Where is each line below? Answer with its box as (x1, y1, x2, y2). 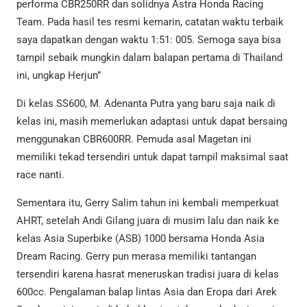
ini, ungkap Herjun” (16, 69, 101, 82)
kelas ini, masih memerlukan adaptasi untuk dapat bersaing (16, 115, 287, 128)
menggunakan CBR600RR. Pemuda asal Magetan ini (16, 133, 251, 146)
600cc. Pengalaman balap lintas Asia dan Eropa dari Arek (16, 286, 277, 299)
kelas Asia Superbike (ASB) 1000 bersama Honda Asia (16, 232, 265, 245)
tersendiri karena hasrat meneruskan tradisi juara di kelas (16, 268, 279, 281)
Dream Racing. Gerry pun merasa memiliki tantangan (16, 250, 256, 263)
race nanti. (16, 169, 64, 182)
